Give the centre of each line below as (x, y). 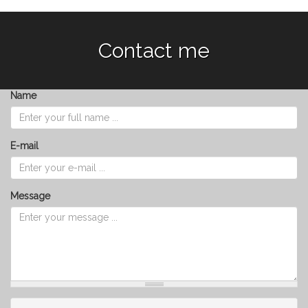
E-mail (24, 146)
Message (30, 196)
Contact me (154, 51)
